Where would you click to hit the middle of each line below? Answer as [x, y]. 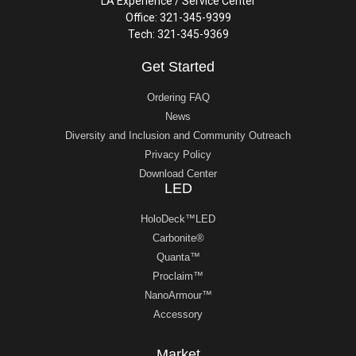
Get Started [178, 67]
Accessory [178, 315]
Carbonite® [178, 238]
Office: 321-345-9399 [178, 18]
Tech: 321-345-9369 [178, 35]
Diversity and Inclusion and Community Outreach [178, 136]
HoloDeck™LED [178, 219]
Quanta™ [178, 257]
